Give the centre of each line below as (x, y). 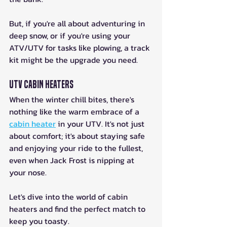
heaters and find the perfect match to (78, 209)
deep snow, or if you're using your (71, 35)
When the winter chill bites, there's (73, 99)
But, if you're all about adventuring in (78, 23)
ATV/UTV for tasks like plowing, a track (81, 47)
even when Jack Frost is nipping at (73, 160)
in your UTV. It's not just (101, 123)
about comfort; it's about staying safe (78, 136)
